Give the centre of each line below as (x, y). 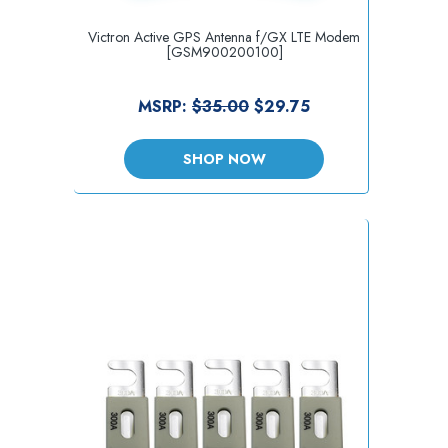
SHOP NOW (224, 159)
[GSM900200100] (224, 52)
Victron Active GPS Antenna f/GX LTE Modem (224, 37)
